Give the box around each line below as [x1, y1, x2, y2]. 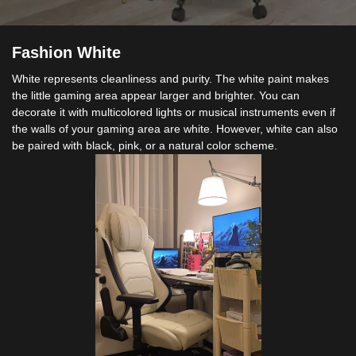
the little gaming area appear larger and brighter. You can [12, 89, 300, 103]
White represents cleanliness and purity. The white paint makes [12, 72, 329, 86]
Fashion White [12, 44, 121, 62]
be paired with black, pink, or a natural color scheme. [12, 139, 277, 153]
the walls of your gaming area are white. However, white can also [12, 122, 338, 136]
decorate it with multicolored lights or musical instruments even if [12, 106, 335, 119]
